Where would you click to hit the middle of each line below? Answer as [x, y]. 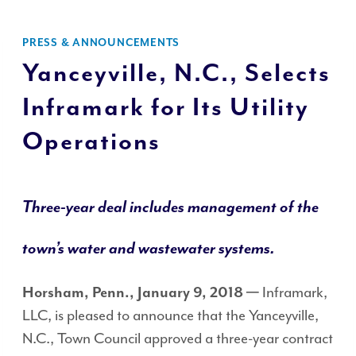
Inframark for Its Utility [166, 108]
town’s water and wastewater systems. [149, 248]
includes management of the [222, 207]
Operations [91, 142]
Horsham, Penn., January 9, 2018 [133, 293]
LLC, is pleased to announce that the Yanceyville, [170, 315]
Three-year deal [74, 207]
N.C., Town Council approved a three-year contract [178, 339]
